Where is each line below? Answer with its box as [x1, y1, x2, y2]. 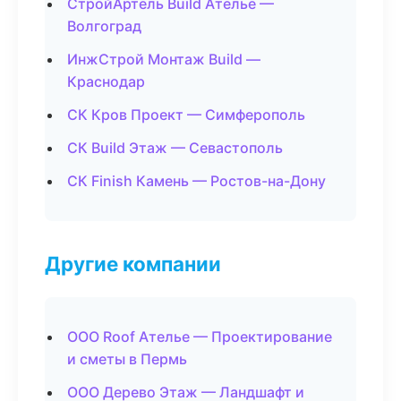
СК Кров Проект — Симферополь [67, 106, 305, 124]
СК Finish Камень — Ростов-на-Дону [67, 172, 326, 190]
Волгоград [67, 17, 141, 35]
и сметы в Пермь [67, 350, 187, 368]
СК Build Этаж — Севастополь [67, 139, 283, 157]
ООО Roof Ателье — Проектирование [67, 328, 332, 346]
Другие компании [45, 252, 221, 276]
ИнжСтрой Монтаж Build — [67, 50, 260, 68]
